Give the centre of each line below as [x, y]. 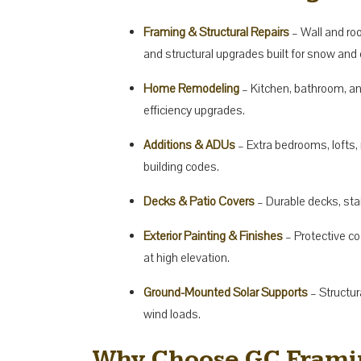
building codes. [181, 166]
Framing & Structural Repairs [216, 32]
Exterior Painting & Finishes [213, 236]
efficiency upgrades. [194, 110]
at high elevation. [187, 257]
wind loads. [172, 314]
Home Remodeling [191, 88]
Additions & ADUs [189, 145]
